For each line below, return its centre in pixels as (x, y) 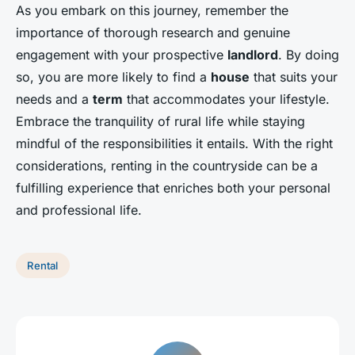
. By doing (309, 55)
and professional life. (79, 210)
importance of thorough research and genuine (153, 32)
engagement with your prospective (122, 55)
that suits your (294, 77)
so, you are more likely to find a (113, 77)
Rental (43, 265)
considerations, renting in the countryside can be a (167, 166)
